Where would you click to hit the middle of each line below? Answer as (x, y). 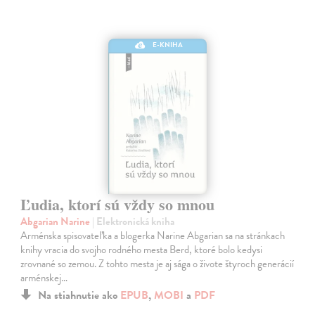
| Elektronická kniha (134, 221)
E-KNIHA (168, 44)
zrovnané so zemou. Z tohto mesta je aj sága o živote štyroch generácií (157, 263)
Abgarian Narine (57, 221)
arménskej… (44, 277)
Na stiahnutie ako (79, 295)
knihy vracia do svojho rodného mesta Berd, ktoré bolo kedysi (142, 249)
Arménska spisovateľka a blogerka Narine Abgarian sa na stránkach (153, 235)
